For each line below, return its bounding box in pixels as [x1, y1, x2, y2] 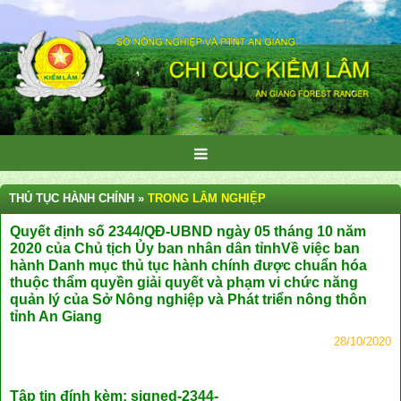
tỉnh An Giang [10, 308, 102, 324]
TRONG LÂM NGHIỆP [148, 191, 266, 205]
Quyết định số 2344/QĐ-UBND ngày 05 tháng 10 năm [10, 223, 366, 239]
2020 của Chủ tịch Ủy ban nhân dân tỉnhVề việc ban [10, 240, 360, 256]
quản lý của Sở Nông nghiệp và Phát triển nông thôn [10, 291, 367, 307]
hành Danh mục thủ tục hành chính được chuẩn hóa [10, 257, 367, 273]
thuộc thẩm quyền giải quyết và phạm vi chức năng [10, 274, 358, 290]
